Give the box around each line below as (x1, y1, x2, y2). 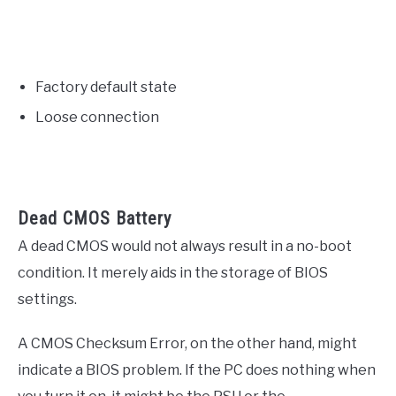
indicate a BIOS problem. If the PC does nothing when (18, 361, 376, 378)
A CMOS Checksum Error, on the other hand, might (18, 334, 357, 352)
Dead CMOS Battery (18, 207, 171, 229)
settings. (18, 290, 77, 308)
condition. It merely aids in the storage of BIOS (18, 263, 328, 281)
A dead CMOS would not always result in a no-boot (18, 237, 352, 255)
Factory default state (35, 79, 177, 96)
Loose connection (35, 109, 159, 126)
